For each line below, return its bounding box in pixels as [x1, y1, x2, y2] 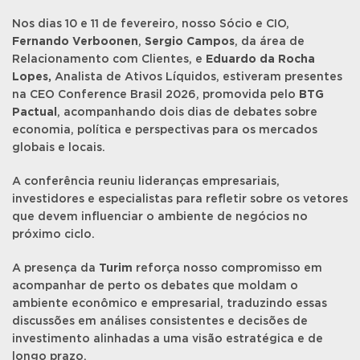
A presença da [12, 263, 99, 274]
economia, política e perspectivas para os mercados [12, 125, 317, 136]
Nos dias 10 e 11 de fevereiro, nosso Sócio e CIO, [12, 18, 289, 30]
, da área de [235, 36, 305, 47]
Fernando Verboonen [12, 36, 138, 47]
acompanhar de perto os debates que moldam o [12, 280, 298, 292]
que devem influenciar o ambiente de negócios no [12, 211, 308, 223]
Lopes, [12, 72, 51, 83]
